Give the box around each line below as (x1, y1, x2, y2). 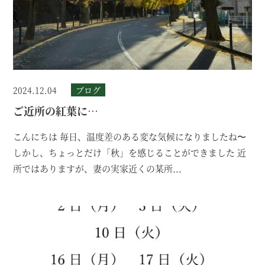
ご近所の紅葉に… (13, 103, 99, 119)
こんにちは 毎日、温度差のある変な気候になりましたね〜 (13, 130, 247, 143)
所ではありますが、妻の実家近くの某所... (13, 162, 182, 175)
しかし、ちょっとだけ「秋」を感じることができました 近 (13, 146, 247, 159)
